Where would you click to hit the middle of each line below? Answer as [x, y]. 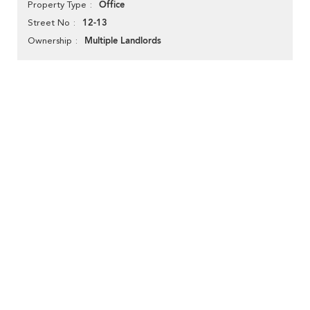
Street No [49, 23]
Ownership [50, 41]
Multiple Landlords [123, 41]
